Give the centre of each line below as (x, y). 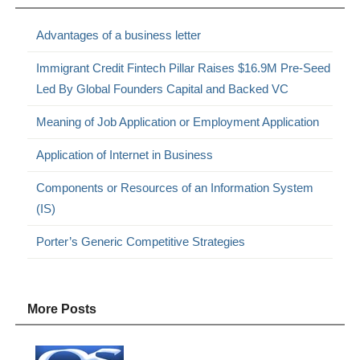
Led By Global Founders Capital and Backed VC (163, 88)
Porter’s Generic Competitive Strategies (141, 241)
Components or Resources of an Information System (175, 187)
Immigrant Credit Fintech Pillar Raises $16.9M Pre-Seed (184, 67)
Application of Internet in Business (125, 154)
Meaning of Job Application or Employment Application (178, 121)
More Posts (62, 309)
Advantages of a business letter (119, 35)
